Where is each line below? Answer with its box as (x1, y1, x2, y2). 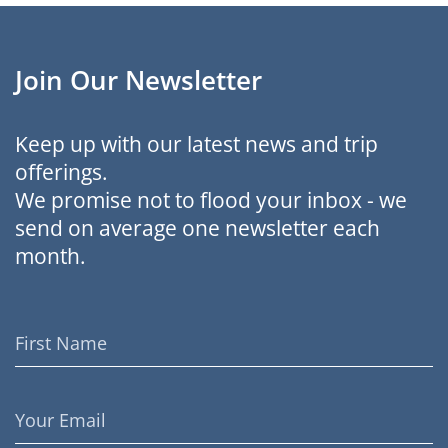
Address (14, 423, 73, 440)
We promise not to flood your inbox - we (15, 186, 407, 214)
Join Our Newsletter (15, 62, 262, 98)
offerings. (15, 158, 108, 186)
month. (15, 242, 86, 270)
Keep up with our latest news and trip (15, 130, 378, 158)
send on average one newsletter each (15, 214, 380, 242)
